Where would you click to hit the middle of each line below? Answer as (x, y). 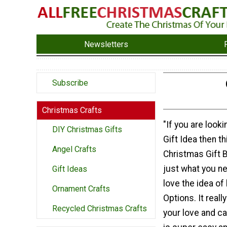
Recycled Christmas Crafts (100, 209)
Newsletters (106, 44)
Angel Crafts (74, 149)
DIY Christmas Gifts (87, 130)
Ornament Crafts (81, 189)
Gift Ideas (70, 169)
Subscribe (70, 83)
